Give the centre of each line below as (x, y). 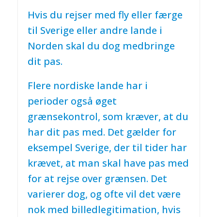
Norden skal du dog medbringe (101, 46)
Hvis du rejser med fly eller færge (105, 15)
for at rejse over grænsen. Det (97, 179)
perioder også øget (72, 101)
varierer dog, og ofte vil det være (104, 194)
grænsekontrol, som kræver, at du (108, 117)
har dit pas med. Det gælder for (102, 132)
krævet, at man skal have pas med (108, 163)
